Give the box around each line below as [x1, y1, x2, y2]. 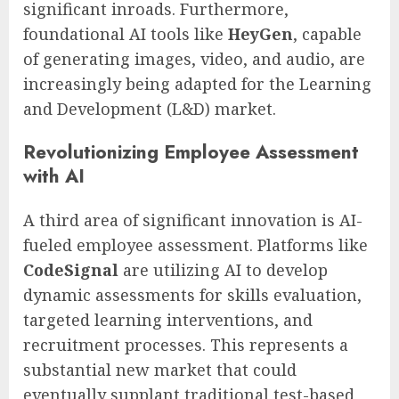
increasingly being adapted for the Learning [23, 73, 371, 95]
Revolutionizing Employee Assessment [23, 138, 359, 167]
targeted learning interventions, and [23, 308, 313, 330]
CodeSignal [23, 258, 118, 281]
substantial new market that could [23, 358, 297, 380]
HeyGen [228, 23, 293, 45]
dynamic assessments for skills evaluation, [23, 283, 362, 305]
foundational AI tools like [23, 23, 228, 45]
